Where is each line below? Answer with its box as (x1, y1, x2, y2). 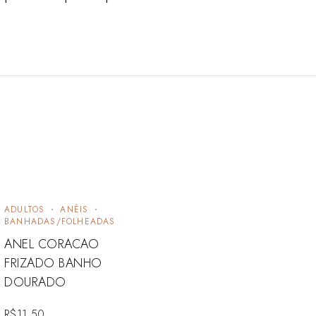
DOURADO (4, 272, 66, 291)
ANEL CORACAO (4, 234, 99, 253)
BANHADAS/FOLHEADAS (4, 214, 116, 228)
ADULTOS (4, 202, 45, 216)
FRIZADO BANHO (4, 253, 103, 272)
